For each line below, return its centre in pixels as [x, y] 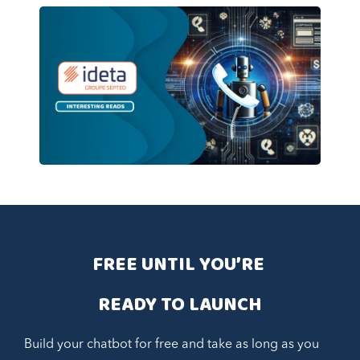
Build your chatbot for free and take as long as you [172, 344]
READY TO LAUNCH [180, 305]
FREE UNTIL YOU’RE [180, 265]
